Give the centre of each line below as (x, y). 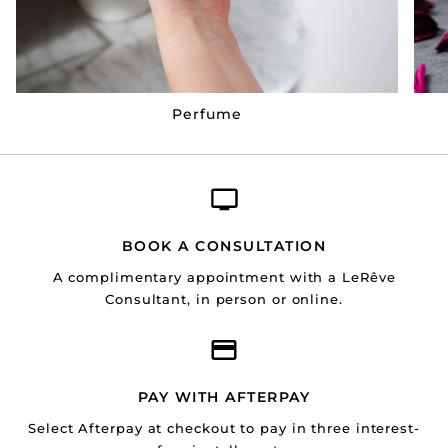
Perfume (207, 113)
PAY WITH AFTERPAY (224, 396)
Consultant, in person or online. (224, 298)
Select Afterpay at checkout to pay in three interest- (224, 427)
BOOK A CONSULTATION (224, 245)
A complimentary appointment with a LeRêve (224, 276)
